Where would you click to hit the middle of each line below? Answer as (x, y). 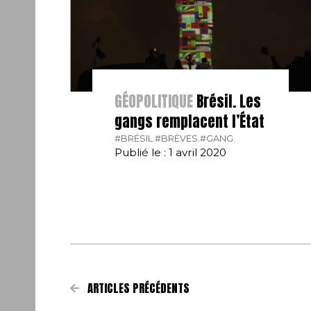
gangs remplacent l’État (190, 121)
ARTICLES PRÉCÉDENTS (137, 288)
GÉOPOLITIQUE (154, 101)
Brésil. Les (227, 101)
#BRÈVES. (178, 138)
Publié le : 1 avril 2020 (171, 152)
